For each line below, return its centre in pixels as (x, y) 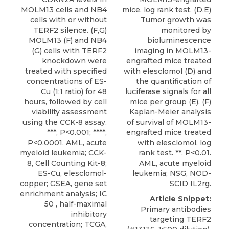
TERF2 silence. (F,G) (70, 30)
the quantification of (174, 82)
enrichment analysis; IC (63, 194)
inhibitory (89, 214)
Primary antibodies (176, 209)
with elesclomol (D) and (167, 71)
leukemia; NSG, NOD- (172, 174)
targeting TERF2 (180, 220)
